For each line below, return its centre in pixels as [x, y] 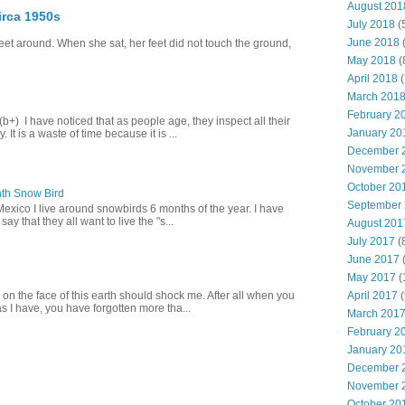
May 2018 [372, 61]
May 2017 [372, 278]
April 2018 [372, 79]
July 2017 [371, 241]
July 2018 [371, 24]
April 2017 [372, 296]
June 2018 [373, 42]
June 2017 [373, 259]
